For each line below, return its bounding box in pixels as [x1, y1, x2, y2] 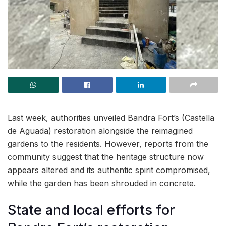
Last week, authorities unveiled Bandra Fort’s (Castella [8, 112, 214, 123]
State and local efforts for [8, 201, 175, 218]
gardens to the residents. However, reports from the [8, 139, 208, 149]
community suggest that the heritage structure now [8, 152, 204, 162]
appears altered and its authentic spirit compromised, [8, 165, 210, 176]
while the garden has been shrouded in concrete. [8, 178, 196, 189]
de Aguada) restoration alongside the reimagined [8, 126, 193, 136]
